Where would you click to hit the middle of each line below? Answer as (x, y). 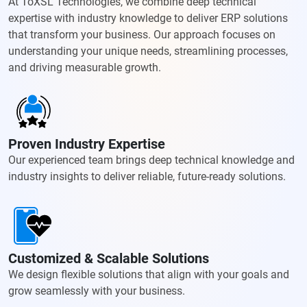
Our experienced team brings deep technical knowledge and (151, 160)
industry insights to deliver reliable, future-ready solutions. (147, 177)
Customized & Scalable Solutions (109, 259)
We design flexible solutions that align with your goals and (149, 275)
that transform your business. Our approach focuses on (142, 35)
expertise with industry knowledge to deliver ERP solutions (148, 19)
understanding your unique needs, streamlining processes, (148, 51)
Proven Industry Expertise (87, 144)
